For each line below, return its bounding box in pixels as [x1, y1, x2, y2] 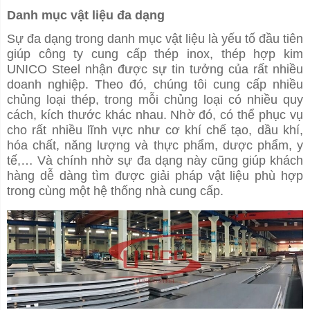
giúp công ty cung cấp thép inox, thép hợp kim [7, 47, 303, 62]
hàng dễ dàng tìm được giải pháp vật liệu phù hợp [7, 169, 303, 183]
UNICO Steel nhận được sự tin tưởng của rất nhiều [7, 62, 303, 77]
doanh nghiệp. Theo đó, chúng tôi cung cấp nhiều [7, 77, 303, 92]
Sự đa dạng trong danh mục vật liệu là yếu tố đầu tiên [7, 32, 303, 46]
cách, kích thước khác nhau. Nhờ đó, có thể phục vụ [7, 108, 303, 122]
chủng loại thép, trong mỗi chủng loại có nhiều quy [7, 93, 303, 107]
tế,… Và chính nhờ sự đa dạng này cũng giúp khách [7, 154, 303, 168]
